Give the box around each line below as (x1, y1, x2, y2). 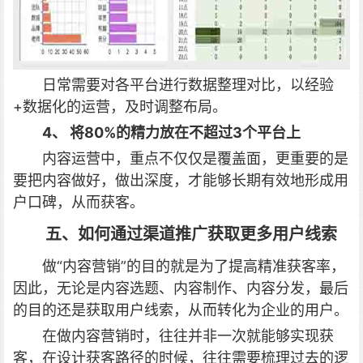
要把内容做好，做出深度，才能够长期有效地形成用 (13, 172, 348, 189)
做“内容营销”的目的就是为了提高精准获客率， (42, 258, 345, 275)
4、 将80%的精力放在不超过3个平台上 (42, 124, 301, 141)
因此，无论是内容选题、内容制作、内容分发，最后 (13, 280, 348, 297)
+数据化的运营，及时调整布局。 (13, 98, 227, 115)
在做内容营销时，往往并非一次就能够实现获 (42, 327, 334, 344)
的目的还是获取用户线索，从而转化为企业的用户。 (13, 301, 348, 318)
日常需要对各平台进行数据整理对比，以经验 (42, 76, 334, 93)
